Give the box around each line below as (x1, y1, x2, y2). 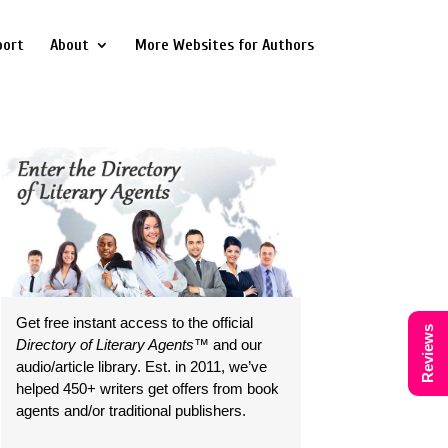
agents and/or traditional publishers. (16, 402, 247, 419)
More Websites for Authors (134, 36, 314, 54)
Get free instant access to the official (16, 314, 254, 331)
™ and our (194, 336, 263, 353)
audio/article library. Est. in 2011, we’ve (16, 358, 268, 375)
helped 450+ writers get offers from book (16, 380, 280, 397)
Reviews (419, 324, 436, 383)
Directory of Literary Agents (16, 336, 195, 353)
